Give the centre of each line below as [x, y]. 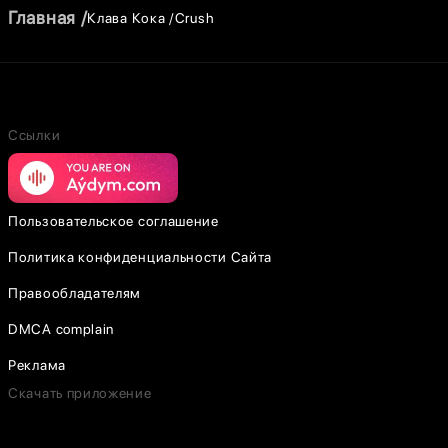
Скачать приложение [80, 393]
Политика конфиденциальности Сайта [140, 257]
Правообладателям [75, 293]
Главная [42, 17]
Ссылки [34, 135]
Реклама [37, 365]
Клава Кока [126, 17]
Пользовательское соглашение [113, 221]
